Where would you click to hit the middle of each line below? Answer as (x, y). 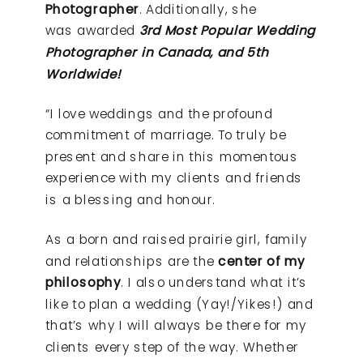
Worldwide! (83, 73)
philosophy (83, 282)
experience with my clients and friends (174, 178)
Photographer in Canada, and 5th (157, 52)
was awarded (90, 30)
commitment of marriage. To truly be (166, 135)
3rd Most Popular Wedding (225, 30)
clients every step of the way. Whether (172, 347)
